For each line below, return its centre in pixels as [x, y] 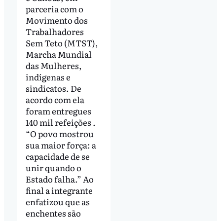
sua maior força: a [61, 145]
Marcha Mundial [58, 54]
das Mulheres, [54, 66]
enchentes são [53, 213]
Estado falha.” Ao [59, 179]
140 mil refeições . [60, 122]
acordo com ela [55, 100]
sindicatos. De [53, 88]
